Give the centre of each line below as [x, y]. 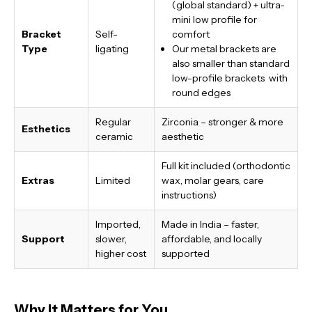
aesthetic [183, 136]
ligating [112, 48]
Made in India [192, 224]
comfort [192, 34]
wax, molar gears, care [213, 180]
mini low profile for [214, 19]
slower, [111, 239]
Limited [113, 180]
